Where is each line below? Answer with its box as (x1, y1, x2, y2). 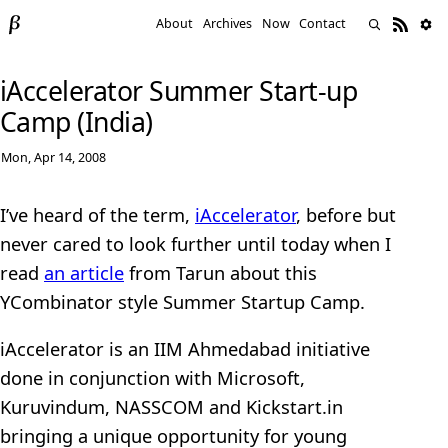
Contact (299, 15, 347, 33)
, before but (296, 202, 396, 228)
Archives (203, 15, 253, 33)
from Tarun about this (124, 260, 317, 286)
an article (44, 260, 124, 286)
